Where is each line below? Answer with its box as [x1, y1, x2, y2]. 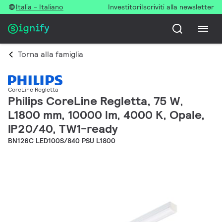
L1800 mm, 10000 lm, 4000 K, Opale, [8, 107, 205, 123]
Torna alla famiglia [18, 49, 83, 59]
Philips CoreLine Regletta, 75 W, [8, 93, 183, 109]
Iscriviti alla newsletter [141, 2, 214, 11]
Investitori [108, 2, 141, 11]
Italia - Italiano [16, 2, 63, 11]
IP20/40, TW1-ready [8, 121, 118, 137]
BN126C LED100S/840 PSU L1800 [8, 136, 115, 146]
